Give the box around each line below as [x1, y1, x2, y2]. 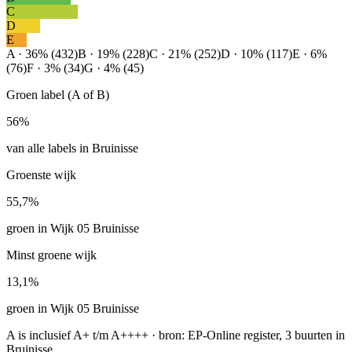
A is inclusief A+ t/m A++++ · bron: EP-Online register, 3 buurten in [6, 328, 345, 342]
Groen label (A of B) [6, 87, 109, 101]
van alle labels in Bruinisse [6, 141, 138, 155]
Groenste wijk [6, 167, 76, 181]
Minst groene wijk [6, 247, 97, 262]
